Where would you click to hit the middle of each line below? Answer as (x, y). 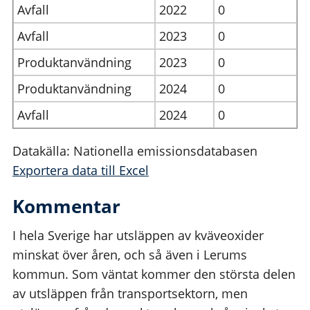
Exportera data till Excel (80, 171)
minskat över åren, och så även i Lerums (129, 255)
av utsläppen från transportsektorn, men (130, 294)
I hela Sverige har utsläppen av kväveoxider (138, 236)
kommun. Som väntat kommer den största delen (154, 274)
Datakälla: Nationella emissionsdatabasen (135, 151)
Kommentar (66, 207)
